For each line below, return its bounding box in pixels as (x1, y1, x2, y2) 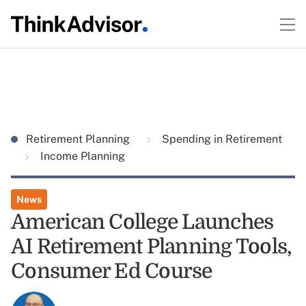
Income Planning (38, 150, 125, 163)
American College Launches (11, 210, 274, 234)
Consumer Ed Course (11, 260, 212, 283)
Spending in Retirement (159, 133, 282, 145)
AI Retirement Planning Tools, (11, 235, 292, 258)
